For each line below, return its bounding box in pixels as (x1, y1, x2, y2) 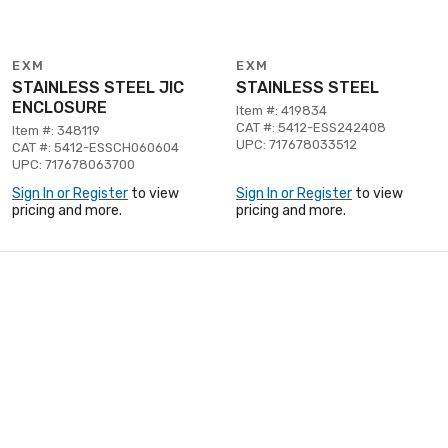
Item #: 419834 (236, 102, 327, 118)
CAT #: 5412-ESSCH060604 (12, 139, 179, 155)
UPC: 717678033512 (236, 136, 357, 152)
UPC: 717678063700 (12, 156, 135, 172)
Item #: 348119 (12, 122, 100, 138)
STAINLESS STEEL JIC (12, 77, 184, 97)
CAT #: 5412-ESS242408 (236, 119, 386, 135)
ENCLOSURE (12, 97, 107, 117)
